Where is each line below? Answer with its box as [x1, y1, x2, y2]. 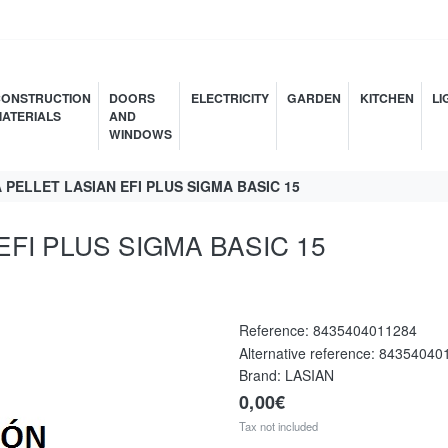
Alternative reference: [239, 342, 379, 363]
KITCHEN [359, 89, 414, 107]
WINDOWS [109, 125, 172, 143]
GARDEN [287, 89, 341, 107]
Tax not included [239, 417, 318, 434]
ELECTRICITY [190, 89, 269, 107]
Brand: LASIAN [239, 365, 334, 385]
